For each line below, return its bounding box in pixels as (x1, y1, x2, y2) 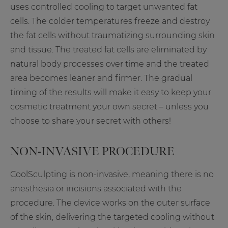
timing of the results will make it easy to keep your (10, 88, 211, 98)
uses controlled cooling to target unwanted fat (10, 2, 197, 12)
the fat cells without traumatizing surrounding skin (10, 31, 215, 41)
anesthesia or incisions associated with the (10, 184, 182, 194)
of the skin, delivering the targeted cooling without (10, 212, 214, 222)
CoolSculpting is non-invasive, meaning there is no (10, 169, 214, 180)
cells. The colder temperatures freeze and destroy (10, 16, 210, 26)
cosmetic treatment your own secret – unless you (10, 102, 209, 112)
